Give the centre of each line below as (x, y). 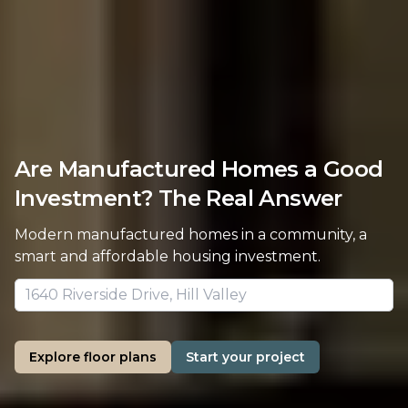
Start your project (245, 357)
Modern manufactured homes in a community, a (191, 235)
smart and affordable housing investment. (168, 257)
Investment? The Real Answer (178, 199)
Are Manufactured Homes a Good (199, 169)
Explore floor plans (93, 357)
